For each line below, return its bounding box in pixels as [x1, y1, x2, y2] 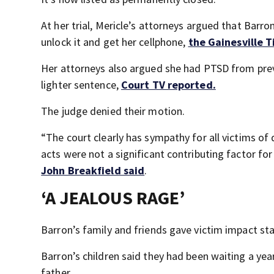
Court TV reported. [121, 78, 216, 92]
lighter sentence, [41, 78, 121, 92]
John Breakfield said [41, 163, 145, 178]
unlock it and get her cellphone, [41, 35, 188, 50]
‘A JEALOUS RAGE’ [41, 186, 185, 210]
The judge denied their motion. [41, 104, 185, 119]
